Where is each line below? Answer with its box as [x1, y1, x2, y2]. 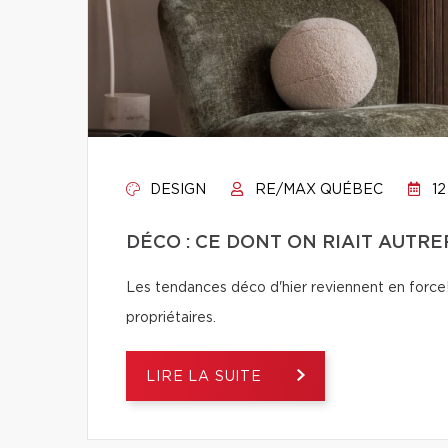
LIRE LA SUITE [146, 370, 267, 384]
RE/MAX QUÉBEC [251, 183, 383, 197]
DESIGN [146, 183, 206, 197]
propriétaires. [126, 311, 216, 325]
